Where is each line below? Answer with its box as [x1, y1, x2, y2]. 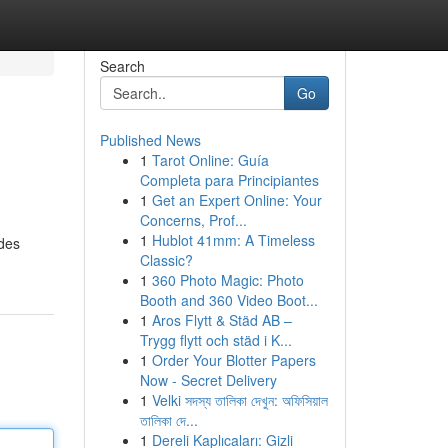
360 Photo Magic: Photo [151, 270, 304, 290]
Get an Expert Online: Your [151, 190, 322, 210]
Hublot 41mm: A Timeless [151, 230, 315, 250]
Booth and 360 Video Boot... [139, 290, 318, 310]
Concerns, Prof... [139, 210, 247, 230]
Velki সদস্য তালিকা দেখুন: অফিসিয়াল [151, 390, 328, 410]
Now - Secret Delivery [139, 370, 277, 390]
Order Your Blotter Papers [151, 350, 316, 370]
